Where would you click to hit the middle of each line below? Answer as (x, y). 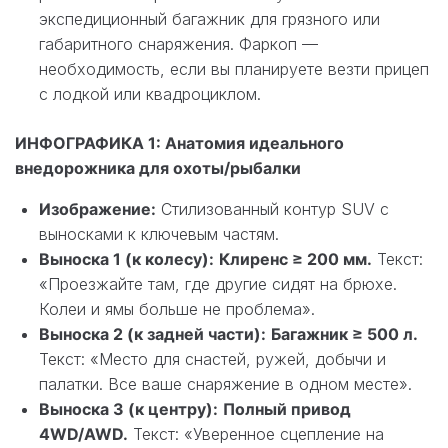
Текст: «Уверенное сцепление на (256, 433)
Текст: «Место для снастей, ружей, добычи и (212, 358)
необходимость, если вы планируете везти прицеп (234, 68)
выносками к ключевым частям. (159, 233)
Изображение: (97, 208)
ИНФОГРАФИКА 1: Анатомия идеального (179, 142)
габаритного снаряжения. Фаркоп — (178, 43)
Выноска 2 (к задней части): (152, 333)
